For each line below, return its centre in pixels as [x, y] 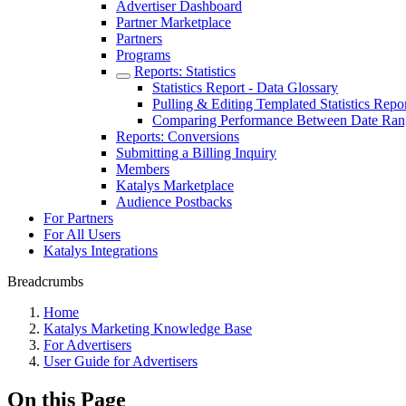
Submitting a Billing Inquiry [196, 153]
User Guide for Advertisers [121, 361]
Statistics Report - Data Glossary [245, 87]
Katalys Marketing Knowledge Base [148, 329]
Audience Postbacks [174, 202]
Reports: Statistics [185, 71]
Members [143, 169]
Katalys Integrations [101, 251]
